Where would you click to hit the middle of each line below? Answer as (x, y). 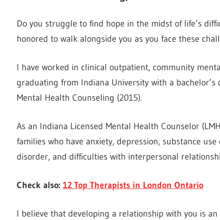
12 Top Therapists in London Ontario (133, 185)
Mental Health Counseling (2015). (79, 97)
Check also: (40, 185)
